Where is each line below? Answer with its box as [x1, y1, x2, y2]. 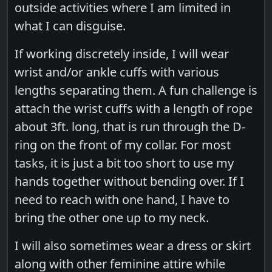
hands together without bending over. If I [15, 172, 245, 189]
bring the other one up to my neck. [15, 209, 209, 226]
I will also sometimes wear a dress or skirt [15, 237, 251, 254]
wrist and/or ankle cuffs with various [15, 63, 220, 80]
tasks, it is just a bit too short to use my [15, 154, 234, 171]
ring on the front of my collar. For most [15, 136, 231, 153]
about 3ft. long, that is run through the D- [15, 118, 246, 135]
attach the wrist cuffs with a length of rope [15, 100, 253, 117]
